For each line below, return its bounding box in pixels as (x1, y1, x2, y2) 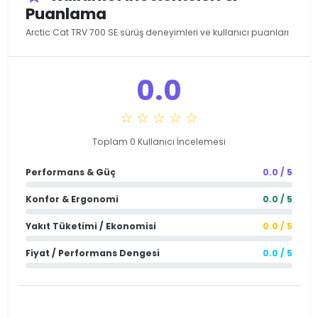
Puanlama (26, 3, 106, 26)
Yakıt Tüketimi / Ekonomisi (26, 220, 156, 233)
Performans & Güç (26, 166, 116, 179)
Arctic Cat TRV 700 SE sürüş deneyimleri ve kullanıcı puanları (26, 26, 289, 39)
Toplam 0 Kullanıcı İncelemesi (92, 136, 226, 148)
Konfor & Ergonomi (26, 193, 119, 206)
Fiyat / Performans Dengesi (26, 247, 160, 260)
